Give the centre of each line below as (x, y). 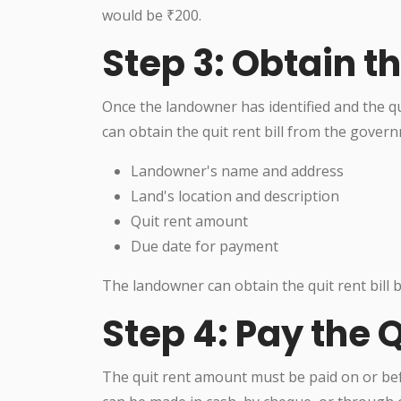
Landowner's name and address (237, 171)
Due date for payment (205, 246)
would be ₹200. (152, 15)
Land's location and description (235, 196)
